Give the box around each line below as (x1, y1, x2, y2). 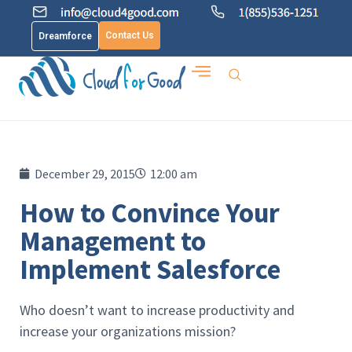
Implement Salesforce (20, 252, 280, 287)
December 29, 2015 (35, 166, 135, 181)
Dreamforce (38, 31, 92, 42)
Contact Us (105, 30, 154, 41)
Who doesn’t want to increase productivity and (20, 301, 295, 319)
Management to (20, 224, 206, 258)
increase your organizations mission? (20, 322, 236, 340)
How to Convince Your (20, 196, 280, 230)
